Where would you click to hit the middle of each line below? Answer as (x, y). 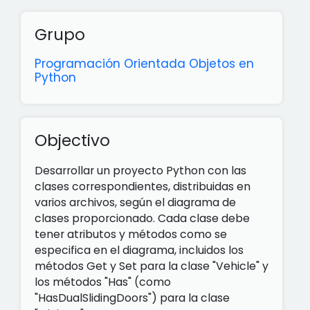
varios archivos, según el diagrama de (135, 202)
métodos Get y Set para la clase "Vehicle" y (152, 266)
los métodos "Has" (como (103, 282)
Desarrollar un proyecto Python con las (140, 171)
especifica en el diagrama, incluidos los (139, 250)
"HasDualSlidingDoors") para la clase (132, 298)
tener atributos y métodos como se (131, 234)
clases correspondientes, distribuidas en (143, 186)
